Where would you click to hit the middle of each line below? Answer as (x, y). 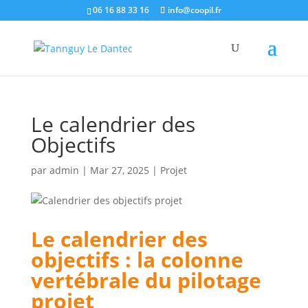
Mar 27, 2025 (119, 170)
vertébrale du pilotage (146, 280)
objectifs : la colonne (137, 260)
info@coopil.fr (194, 10)
